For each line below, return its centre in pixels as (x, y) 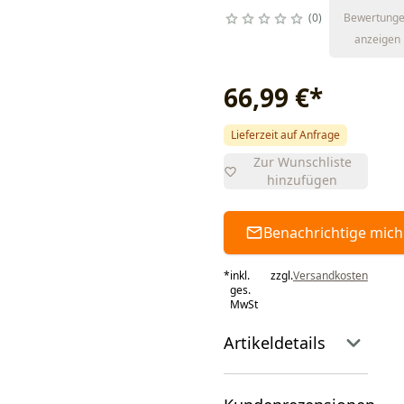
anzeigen (377, 39)
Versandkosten (330, 275)
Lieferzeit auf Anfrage (285, 135)
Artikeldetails (274, 343)
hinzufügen (303, 180)
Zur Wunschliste (302, 162)
